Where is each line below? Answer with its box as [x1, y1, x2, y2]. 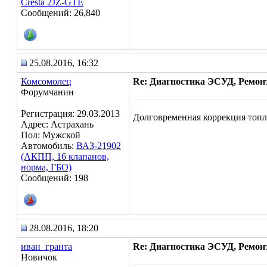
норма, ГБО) [21, 162, 72, 172]
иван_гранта [21, 241, 72, 252]
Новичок [21, 252, 57, 262]
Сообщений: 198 [21, 173, 88, 183]
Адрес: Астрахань [21, 119, 94, 129]
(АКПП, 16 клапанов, [21, 151, 109, 162]
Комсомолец [21, 76, 72, 86]
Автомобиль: [21, 141, 76, 151]
